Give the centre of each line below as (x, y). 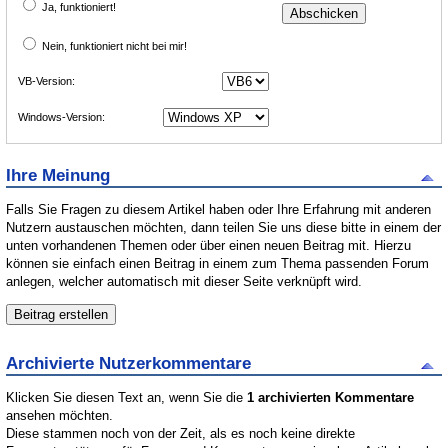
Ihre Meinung (58, 176)
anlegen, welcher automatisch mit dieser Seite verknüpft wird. (184, 281)
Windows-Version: (62, 116)
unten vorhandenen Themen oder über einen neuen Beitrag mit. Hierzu (209, 245)
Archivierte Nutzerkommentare (129, 364)
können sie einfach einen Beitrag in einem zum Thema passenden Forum (218, 263)
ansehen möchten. (60, 415)
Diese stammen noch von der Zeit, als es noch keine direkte (181, 433)
